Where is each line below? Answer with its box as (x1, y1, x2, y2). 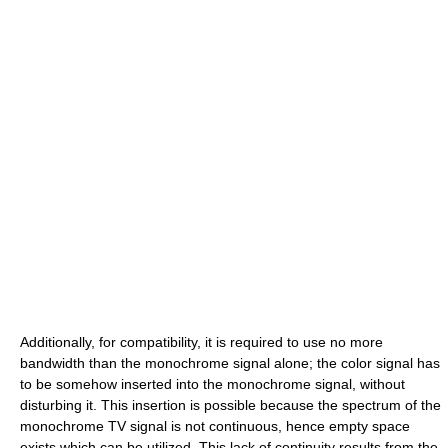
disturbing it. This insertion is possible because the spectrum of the (20, 396, 441, 413)
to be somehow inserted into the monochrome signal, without (20, 375, 405, 392)
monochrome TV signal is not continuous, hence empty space (20, 417, 410, 434)
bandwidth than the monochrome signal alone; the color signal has (20, 354, 440, 371)
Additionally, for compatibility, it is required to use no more (20, 333, 383, 350)
